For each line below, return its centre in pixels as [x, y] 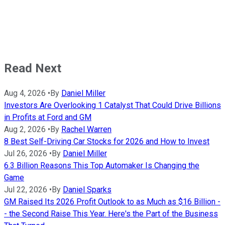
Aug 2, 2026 [25, 130]
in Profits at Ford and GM [48, 118]
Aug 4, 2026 [25, 93]
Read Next [33, 69]
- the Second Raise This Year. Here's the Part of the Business [111, 214]
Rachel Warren [86, 130]
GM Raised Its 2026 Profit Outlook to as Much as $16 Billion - [112, 202]
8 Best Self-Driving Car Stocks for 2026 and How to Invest [107, 142]
